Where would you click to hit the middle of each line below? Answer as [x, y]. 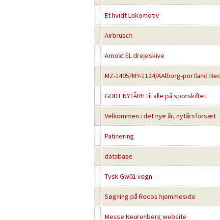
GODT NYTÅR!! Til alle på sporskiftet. [156, 96]
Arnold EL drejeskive [135, 55]
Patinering [119, 136]
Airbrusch [119, 35]
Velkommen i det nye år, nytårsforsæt [160, 116]
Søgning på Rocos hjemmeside [150, 196]
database [119, 156]
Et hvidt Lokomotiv [132, 15]
